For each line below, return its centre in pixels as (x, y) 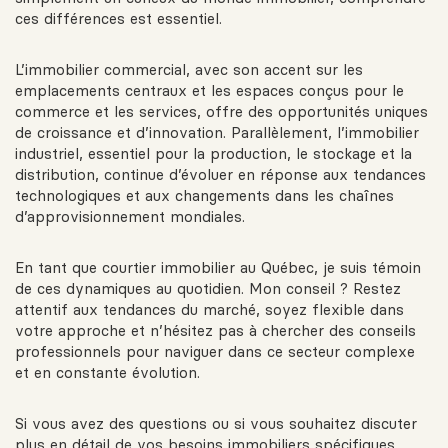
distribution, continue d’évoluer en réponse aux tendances (220, 175)
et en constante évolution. (107, 373)
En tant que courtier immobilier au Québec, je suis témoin (218, 268)
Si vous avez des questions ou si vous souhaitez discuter (216, 424)
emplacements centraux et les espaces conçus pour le (209, 91)
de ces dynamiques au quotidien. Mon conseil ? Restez (208, 289)
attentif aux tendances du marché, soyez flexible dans (209, 310)
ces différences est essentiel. (118, 19)
